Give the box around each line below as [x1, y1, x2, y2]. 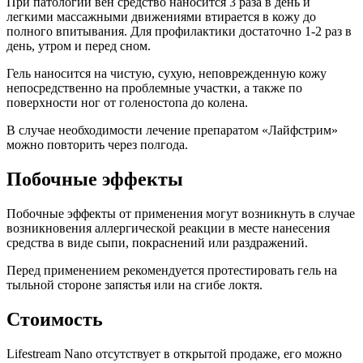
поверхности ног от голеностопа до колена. [6, 96, 248, 110]
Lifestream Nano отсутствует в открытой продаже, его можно [6, 346, 342, 361]
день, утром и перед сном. [6, 39, 151, 53]
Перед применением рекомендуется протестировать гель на [6, 263, 337, 278]
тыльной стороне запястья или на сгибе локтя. [6, 278, 263, 293]
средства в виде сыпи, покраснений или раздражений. [6, 236, 308, 250]
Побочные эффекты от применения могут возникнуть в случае [6, 207, 355, 221]
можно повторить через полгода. [6, 138, 188, 152]
